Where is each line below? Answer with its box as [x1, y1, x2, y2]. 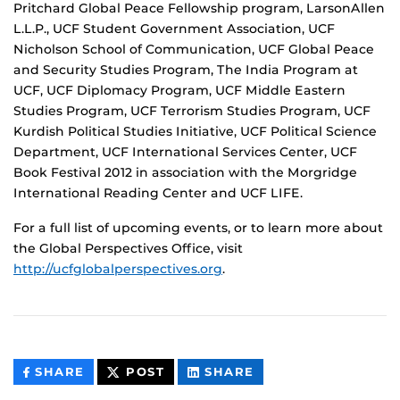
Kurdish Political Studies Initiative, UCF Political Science [13, 123, 377, 140]
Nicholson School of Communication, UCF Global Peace [13, 41, 374, 58]
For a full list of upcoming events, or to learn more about [13, 220, 383, 237]
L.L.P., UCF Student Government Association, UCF [13, 21, 335, 37]
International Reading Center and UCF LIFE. [13, 185, 303, 202]
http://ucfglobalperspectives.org [13, 261, 222, 278]
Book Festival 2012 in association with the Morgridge [13, 164, 357, 181]
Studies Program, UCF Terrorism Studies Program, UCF [13, 103, 371, 120]
